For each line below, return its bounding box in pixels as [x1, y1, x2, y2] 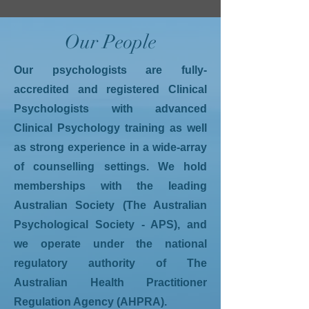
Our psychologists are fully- [14, 64, 207, 76]
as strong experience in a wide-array [14, 141, 207, 153]
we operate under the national [14, 238, 207, 250]
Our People [64, 30, 157, 54]
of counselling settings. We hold [14, 161, 207, 172]
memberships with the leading [14, 180, 207, 192]
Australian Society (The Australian [14, 199, 207, 211]
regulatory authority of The [14, 257, 207, 269]
